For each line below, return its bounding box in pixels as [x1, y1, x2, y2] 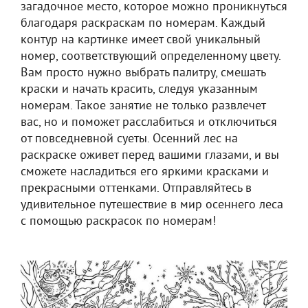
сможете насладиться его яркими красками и [21, 164, 269, 180]
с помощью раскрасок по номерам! [21, 214, 216, 230]
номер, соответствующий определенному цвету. [21, 49, 280, 65]
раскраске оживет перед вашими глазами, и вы [21, 148, 279, 164]
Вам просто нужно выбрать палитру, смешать [21, 65, 265, 81]
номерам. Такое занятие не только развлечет [21, 98, 265, 114]
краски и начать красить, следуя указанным [21, 82, 258, 98]
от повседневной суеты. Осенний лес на [21, 131, 238, 147]
